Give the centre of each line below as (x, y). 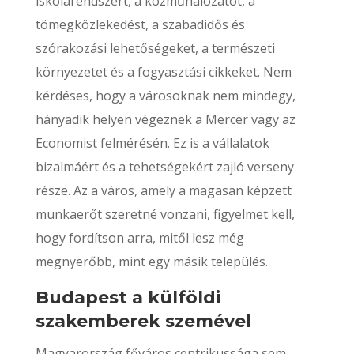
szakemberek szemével (143, 321)
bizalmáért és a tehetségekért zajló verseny (164, 167)
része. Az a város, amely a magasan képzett (163, 190)
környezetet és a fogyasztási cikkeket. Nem (163, 72)
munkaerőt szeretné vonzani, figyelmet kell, (165, 214)
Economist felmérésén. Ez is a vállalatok (152, 143)
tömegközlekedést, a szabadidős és (140, 24)
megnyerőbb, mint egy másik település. (151, 262)
